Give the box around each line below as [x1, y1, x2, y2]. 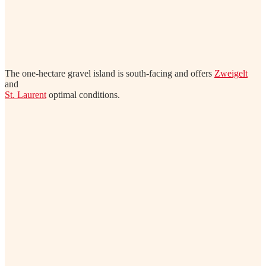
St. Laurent [5, 90, 46, 100]
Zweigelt [214, 68, 248, 79]
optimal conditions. [46, 90, 120, 100]
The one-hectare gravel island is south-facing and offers [5, 68, 214, 79]
